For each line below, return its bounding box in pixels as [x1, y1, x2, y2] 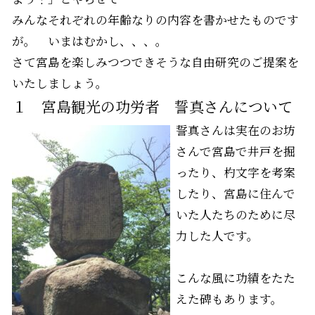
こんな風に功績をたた [175, 269, 295, 286]
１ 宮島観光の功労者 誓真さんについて [11, 95, 292, 117]
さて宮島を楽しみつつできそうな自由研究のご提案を [11, 53, 299, 70]
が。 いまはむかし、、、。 [11, 32, 167, 49]
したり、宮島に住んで [175, 184, 295, 202]
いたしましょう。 [11, 74, 108, 91]
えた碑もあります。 [175, 290, 283, 307]
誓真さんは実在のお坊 [175, 121, 295, 139]
